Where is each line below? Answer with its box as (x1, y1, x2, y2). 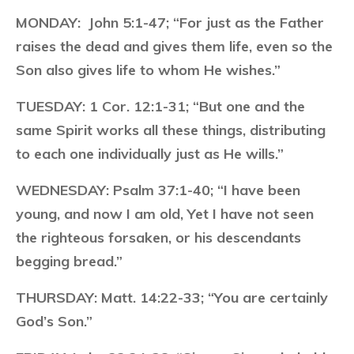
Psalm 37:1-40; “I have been (109, 181, 300, 199)
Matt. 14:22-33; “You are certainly (97, 288, 328, 307)
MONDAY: (16, 13, 85, 32)
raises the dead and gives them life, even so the (16, 37, 333, 55)
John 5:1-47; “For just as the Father (85, 13, 324, 32)
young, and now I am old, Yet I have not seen (16, 205, 314, 223)
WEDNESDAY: (16, 181, 109, 199)
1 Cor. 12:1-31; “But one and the (85, 97, 305, 115)
